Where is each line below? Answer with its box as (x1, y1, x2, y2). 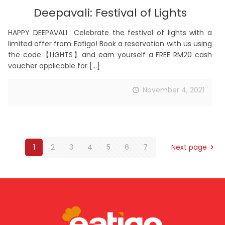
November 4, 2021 (143, 85, 204, 95)
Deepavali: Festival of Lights (33, 5, 187, 21)
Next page (171, 142, 207, 152)
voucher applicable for (8, 61, 87, 71)
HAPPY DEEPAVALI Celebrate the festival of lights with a (8, 28, 212, 38)
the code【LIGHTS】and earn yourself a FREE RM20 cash (8, 50, 212, 60)
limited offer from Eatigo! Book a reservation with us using (8, 39, 212, 49)
